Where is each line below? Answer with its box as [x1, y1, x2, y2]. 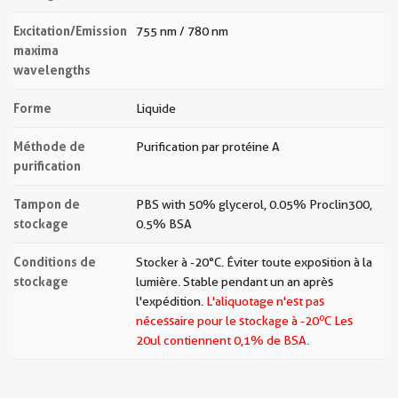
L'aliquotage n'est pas [206, 294, 324, 308]
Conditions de [13, 254, 96, 269]
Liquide [136, 101, 176, 115]
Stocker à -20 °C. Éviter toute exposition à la [136, 255, 372, 269]
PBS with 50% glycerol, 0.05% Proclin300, [136, 197, 372, 211]
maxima [13, 43, 59, 58]
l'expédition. [136, 294, 206, 308]
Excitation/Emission [13, 23, 127, 38]
